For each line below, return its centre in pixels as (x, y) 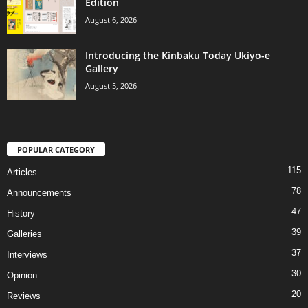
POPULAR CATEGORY (56, 149)
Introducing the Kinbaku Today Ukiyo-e (178, 55)
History (21, 213)
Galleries (24, 234)
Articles (22, 172)
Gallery (102, 68)
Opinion (22, 275)
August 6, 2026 (111, 19)
